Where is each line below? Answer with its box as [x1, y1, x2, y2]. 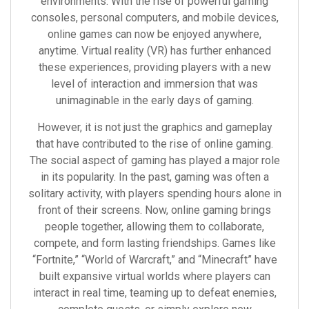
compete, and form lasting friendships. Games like [33, 237, 276, 250]
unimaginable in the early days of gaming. [55, 94, 254, 107]
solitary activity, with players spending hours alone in [28, 187, 281, 200]
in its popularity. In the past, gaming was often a [40, 170, 269, 183]
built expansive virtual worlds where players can [39, 270, 270, 283]
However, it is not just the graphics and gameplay [37, 121, 272, 134]
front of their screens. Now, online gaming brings [38, 203, 271, 217]
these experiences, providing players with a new [38, 61, 271, 74]
